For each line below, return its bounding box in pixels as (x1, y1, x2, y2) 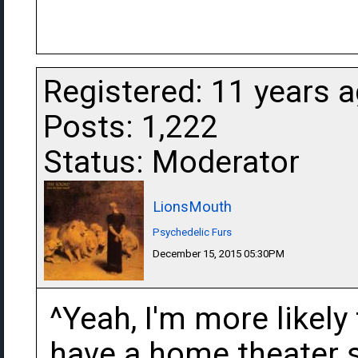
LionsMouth (153, 198, 232, 215)
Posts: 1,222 (43, 109, 217, 145)
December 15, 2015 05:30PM (153, 248, 284, 260)
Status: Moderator (43, 144, 300, 181)
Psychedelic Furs (153, 226, 232, 238)
